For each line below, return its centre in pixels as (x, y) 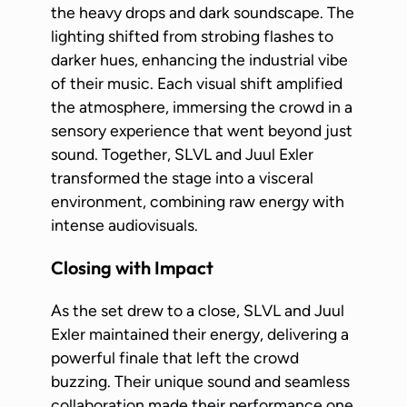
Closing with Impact (132, 268)
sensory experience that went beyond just (202, 131)
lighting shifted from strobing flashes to (192, 36)
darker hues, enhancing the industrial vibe (199, 60)
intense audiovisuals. (124, 225)
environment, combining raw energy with (198, 202)
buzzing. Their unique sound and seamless (200, 382)
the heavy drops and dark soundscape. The (203, 13)
